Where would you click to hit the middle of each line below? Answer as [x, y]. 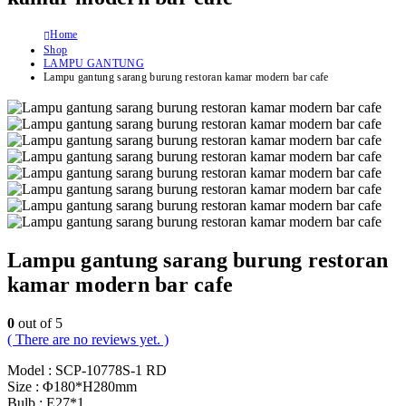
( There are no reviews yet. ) [88, 339]
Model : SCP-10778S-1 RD [87, 370]
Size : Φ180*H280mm [72, 386]
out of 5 [39, 323]
